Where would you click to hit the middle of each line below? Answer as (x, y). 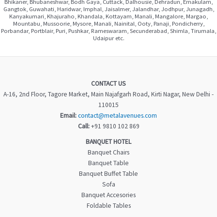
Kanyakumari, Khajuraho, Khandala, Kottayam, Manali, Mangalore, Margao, (108, 16)
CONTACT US (108, 84)
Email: (68, 116)
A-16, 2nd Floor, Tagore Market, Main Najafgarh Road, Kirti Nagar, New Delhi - (108, 94)
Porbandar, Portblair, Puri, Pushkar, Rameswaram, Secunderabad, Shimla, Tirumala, (108, 31)
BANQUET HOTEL (108, 142)
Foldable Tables (108, 206)
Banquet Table (108, 163)
